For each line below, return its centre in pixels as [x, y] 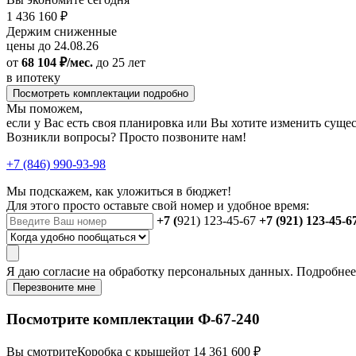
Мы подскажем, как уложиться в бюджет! [119, 191]
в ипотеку [33, 77]
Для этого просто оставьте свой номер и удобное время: [158, 205]
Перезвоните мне [54, 287]
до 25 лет [119, 62]
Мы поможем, [44, 108]
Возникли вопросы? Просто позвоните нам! [126, 137]
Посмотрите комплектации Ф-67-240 [133, 319]
